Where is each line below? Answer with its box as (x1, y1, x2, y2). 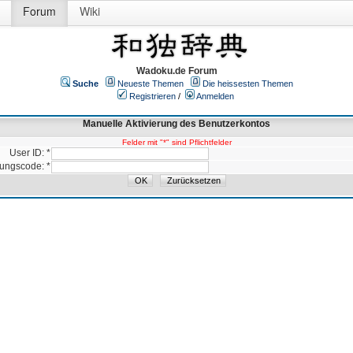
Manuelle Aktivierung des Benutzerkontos (83, 118, 270, 129)
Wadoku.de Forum (136, 65, 217, 76)
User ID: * (9, 147, 50, 158)
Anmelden (196, 91, 234, 101)
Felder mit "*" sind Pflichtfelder (121, 138, 232, 147)
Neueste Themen (117, 79, 184, 88)
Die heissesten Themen (203, 79, 293, 88)
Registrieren (129, 91, 176, 101)
